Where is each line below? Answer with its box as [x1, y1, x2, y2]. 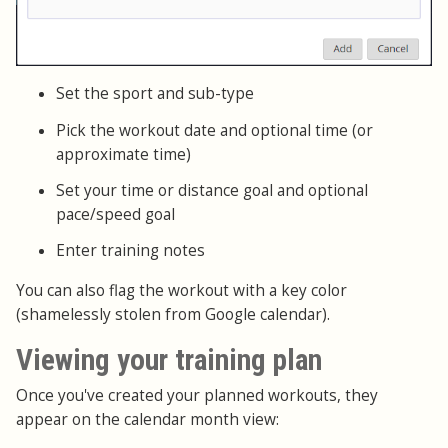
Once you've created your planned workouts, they [16, 385, 378, 407]
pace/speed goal [56, 203, 175, 225]
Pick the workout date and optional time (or [56, 119, 373, 141]
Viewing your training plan [16, 343, 322, 378]
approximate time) [56, 143, 191, 165]
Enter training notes [56, 240, 205, 262]
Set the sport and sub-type [56, 83, 254, 105]
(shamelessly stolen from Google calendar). [16, 304, 330, 326]
